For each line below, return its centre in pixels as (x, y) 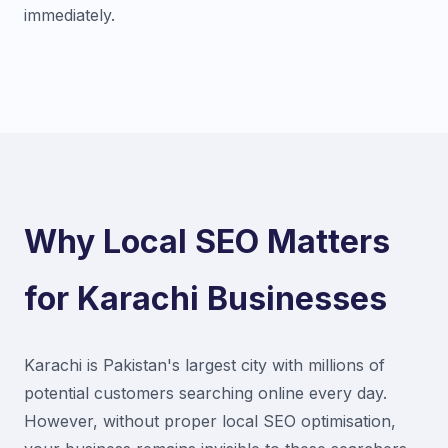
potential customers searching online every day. (205, 392)
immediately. (69, 14)
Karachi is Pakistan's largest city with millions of (204, 364)
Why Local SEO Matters (207, 241)
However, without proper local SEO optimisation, (210, 420)
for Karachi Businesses (205, 298)
